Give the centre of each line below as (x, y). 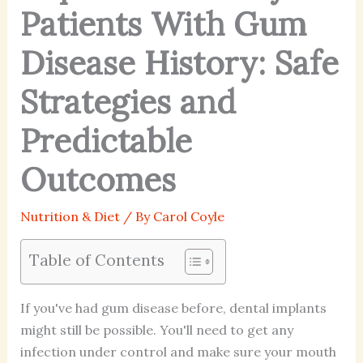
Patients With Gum (163, 23)
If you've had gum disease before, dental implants (173, 307)
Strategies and (128, 101)
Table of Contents (96, 260)
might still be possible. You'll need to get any (156, 329)
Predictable (106, 140)
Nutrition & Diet (70, 216)
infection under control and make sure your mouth (178, 351)
